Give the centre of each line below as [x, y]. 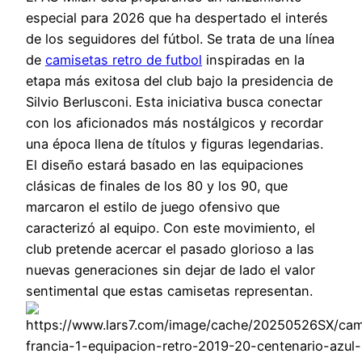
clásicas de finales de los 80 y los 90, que [157, 186]
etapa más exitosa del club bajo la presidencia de [179, 81]
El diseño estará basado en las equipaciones [165, 165]
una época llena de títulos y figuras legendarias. [175, 144]
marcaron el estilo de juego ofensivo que [153, 207]
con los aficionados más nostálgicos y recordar [175, 123]
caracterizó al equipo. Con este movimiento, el [170, 228]
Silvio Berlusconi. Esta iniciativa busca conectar [174, 102]
